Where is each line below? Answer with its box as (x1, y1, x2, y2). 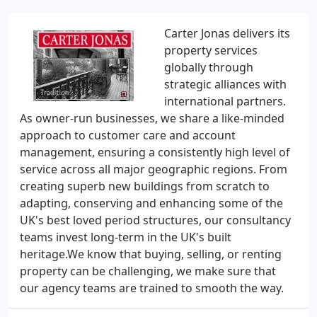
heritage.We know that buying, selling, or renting (20, 246, 282, 262)
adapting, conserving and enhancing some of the (20, 195, 283, 211)
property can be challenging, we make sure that (20, 263, 276, 279)
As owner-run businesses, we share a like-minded (20, 110, 284, 126)
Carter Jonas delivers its (164, 25, 290, 41)
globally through (164, 59, 253, 75)
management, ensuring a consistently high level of (20, 144, 290, 160)
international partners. (164, 93, 286, 109)
